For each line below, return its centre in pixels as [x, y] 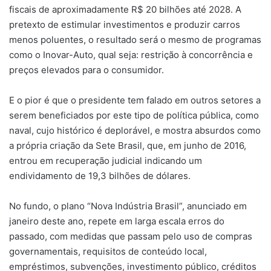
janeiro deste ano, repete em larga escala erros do [117, 221]
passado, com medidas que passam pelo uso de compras [131, 236]
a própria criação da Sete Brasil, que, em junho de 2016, [128, 145]
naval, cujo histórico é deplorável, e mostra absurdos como [135, 130]
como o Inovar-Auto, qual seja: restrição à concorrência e [131, 54]
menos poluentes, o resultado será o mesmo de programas [135, 39]
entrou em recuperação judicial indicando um [106, 160]
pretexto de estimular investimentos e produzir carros [125, 24]
